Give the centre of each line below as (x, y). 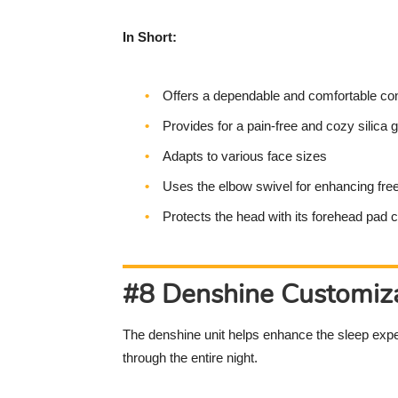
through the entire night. (190, 358)
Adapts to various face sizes (245, 156)
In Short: (150, 37)
